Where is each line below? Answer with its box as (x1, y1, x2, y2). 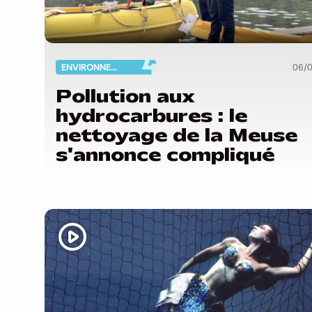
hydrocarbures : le (56, 104, 247, 128)
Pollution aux (56, 84, 195, 109)
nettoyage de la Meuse (56, 123, 297, 148)
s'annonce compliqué (56, 143, 274, 167)
